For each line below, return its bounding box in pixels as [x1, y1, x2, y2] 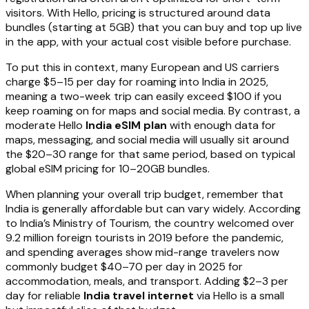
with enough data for [167, 117, 276, 132]
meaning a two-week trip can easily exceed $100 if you [6, 88, 281, 103]
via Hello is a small [194, 288, 284, 303]
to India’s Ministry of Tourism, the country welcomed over [6, 215, 295, 230]
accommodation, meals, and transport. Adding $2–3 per [6, 273, 288, 288]
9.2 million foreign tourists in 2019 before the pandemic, [6, 230, 283, 245]
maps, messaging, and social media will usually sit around [6, 132, 289, 147]
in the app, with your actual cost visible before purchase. [6, 34, 291, 49]
